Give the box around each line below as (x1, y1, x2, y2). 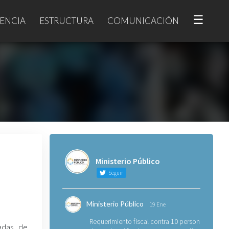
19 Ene (149, 200, 166, 208)
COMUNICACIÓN (107, 15, 179, 26)
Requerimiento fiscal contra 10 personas (89, 217, 207, 226)
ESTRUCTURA (39, 15, 94, 26)
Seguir (107, 169, 123, 176)
